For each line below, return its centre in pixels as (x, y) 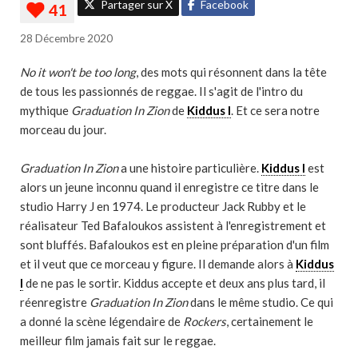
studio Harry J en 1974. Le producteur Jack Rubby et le (163, 206)
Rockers (205, 321)
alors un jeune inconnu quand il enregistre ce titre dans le (169, 187)
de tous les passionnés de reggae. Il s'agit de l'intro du (161, 91)
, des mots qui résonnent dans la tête (231, 72)
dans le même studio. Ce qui (261, 302)
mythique (46, 110)
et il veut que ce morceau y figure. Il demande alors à (158, 264)
